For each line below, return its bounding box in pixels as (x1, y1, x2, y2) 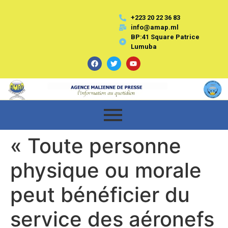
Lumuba (130, 43, 157, 50)
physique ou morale (10, 157, 202, 183)
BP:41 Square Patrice (130, 33, 199, 41)
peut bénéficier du (10, 182, 190, 207)
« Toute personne (10, 133, 181, 158)
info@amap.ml (130, 23, 179, 31)
